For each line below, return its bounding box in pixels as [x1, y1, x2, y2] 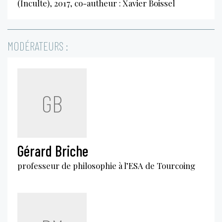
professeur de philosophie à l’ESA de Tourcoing [17, 160, 195, 171]
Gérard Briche [17, 141, 88, 160]
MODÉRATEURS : [7, 38, 68, 53]
